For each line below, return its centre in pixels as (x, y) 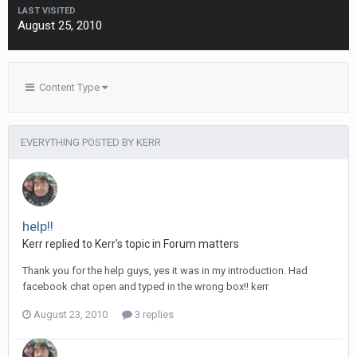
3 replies (153, 314)
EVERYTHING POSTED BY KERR (91, 142)
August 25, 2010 (60, 25)
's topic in (139, 244)
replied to (69, 244)
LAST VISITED (47, 11)
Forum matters (201, 244)
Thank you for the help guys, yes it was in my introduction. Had (165, 271)
